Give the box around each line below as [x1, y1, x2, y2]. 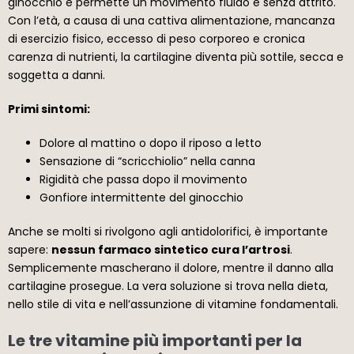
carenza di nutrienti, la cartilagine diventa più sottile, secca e [8, 48, 344, 65]
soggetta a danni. [8, 66, 105, 83]
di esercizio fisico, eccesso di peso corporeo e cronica [8, 30, 305, 47]
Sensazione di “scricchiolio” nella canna [40, 153, 255, 169]
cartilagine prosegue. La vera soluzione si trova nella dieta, [8, 277, 328, 294]
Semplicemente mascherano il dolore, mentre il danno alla [8, 259, 333, 276]
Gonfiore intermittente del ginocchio [40, 189, 243, 205]
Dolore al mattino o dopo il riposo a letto [40, 134, 262, 151]
